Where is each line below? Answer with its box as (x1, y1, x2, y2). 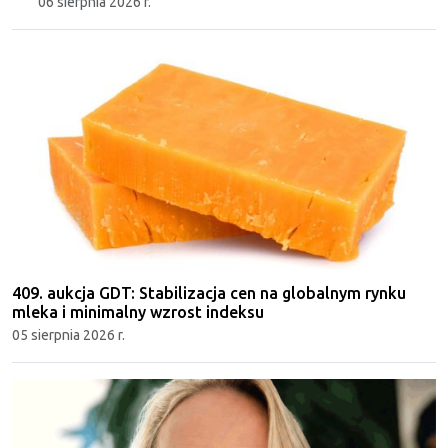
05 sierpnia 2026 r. (12, 327, 125, 344)
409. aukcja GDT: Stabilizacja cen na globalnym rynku (12, 284, 406, 303)
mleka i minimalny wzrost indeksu (12, 303, 264, 322)
